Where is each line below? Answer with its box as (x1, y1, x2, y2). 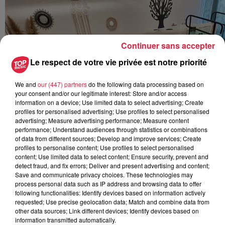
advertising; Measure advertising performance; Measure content (15, 116, 189, 125)
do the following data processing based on (87, 79, 204, 88)
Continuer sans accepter (121, 39, 215, 51)
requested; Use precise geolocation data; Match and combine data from (15, 197, 209, 206)
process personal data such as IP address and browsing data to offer (15, 179, 201, 188)
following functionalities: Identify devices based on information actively (15, 188, 205, 197)
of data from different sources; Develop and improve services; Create (15, 134, 201, 143)
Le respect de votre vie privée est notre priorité (30, 56, 207, 68)
